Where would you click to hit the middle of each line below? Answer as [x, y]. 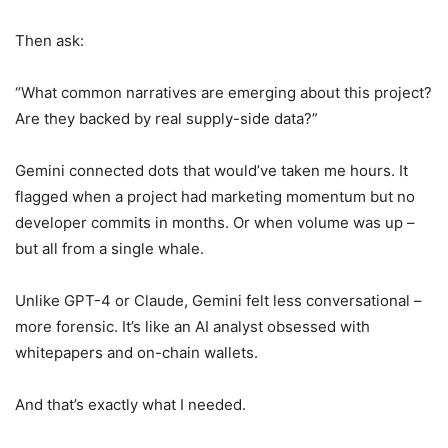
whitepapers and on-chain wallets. [136, 352]
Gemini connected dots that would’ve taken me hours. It [211, 170]
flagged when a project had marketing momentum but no [215, 196]
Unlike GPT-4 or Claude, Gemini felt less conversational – [218, 300]
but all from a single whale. [109, 248]
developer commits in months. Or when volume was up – [215, 222]
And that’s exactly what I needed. [130, 404]
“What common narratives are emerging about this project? [223, 92]
